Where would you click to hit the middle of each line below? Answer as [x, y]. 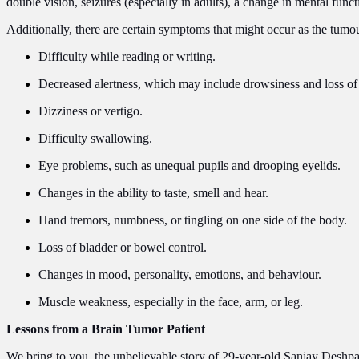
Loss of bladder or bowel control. [123, 247]
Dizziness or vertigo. [91, 111]
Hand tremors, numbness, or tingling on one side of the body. [193, 220]
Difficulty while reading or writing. [127, 56]
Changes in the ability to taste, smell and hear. [153, 192]
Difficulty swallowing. [95, 138]
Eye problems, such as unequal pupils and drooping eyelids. [190, 165]
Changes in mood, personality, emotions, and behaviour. [180, 274]
